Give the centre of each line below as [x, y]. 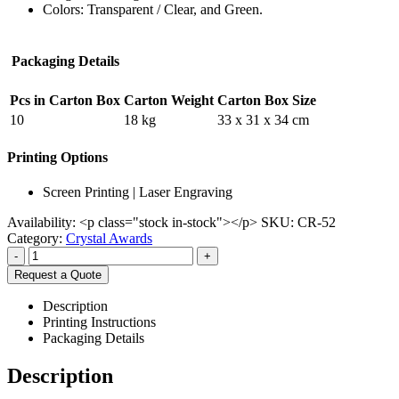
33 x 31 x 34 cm [263, 119]
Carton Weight [169, 100]
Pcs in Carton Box [65, 100]
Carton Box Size [267, 100]
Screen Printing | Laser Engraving [138, 192]
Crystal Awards [109, 239]
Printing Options [57, 157]
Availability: [43, 223]
